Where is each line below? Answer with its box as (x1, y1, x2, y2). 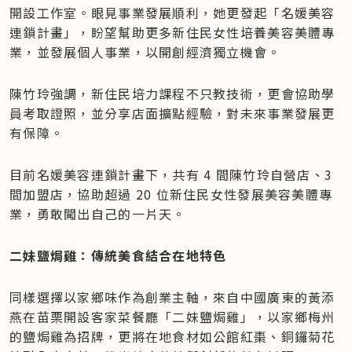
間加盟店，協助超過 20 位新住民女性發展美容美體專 (9, 185, 333, 204)
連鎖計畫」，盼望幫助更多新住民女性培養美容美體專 (9, 23, 335, 42)
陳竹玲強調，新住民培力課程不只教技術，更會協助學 (9, 84, 335, 104)
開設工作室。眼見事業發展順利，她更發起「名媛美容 (9, 3, 335, 23)
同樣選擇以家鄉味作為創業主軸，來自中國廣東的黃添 (9, 288, 335, 307)
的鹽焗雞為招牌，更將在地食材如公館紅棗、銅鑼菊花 (9, 327, 335, 346)
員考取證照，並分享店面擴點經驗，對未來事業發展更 (9, 104, 335, 123)
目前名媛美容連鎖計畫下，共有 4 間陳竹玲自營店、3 (9, 165, 333, 185)
